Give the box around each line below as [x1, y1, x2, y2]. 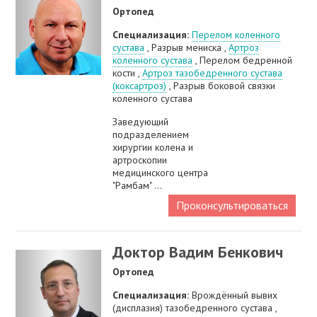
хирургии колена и [113, 141, 194, 154]
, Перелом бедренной [192, 54, 293, 67]
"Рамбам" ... [113, 179, 163, 192]
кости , [113, 67, 143, 80]
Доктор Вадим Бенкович [113, 242, 284, 263]
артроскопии [113, 154, 168, 167]
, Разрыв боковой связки [166, 79, 276, 93]
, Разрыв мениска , [144, 41, 229, 54]
